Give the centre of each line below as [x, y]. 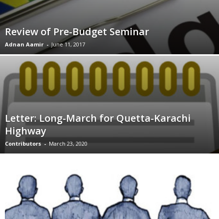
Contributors [23, 143]
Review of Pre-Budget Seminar [77, 32]
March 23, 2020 [68, 143]
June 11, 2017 [68, 44]
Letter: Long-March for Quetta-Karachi [98, 118]
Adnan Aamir [24, 44]
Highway [26, 131]
